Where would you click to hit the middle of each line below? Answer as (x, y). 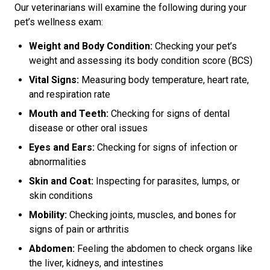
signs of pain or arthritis (79, 229)
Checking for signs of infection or (166, 147)
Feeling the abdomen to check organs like (164, 249)
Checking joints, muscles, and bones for (152, 215)
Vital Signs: (54, 80)
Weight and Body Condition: (91, 46)
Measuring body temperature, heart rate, (164, 80)
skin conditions (61, 196)
